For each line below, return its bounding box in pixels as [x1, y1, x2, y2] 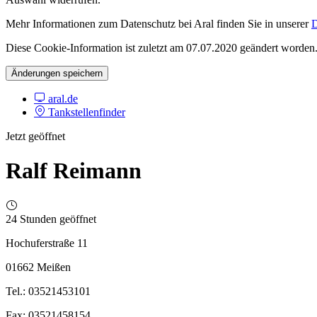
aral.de [45, 92, 78, 105]
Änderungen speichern [11, 67, 103, 79]
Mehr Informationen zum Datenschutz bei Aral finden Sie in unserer [6, 17, 311, 30]
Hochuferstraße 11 [6, 236, 88, 249]
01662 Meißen [6, 260, 71, 273]
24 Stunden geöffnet [6, 212, 96, 225]
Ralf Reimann [6, 158, 142, 184]
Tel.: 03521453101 [6, 284, 91, 297]
